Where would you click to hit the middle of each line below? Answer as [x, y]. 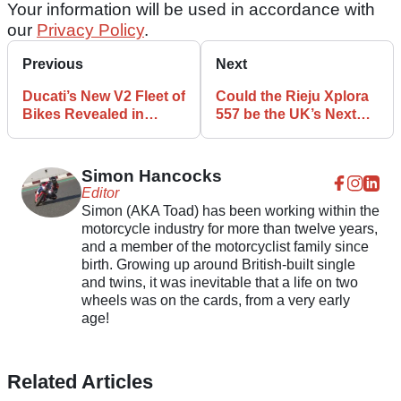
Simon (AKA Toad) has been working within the [230, 211]
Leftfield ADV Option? [290, 132]
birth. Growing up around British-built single [218, 265]
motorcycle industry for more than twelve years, [229, 229]
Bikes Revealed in [83, 115]
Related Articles [80, 382]
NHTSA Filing [68, 132]
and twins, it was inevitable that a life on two [219, 283]
